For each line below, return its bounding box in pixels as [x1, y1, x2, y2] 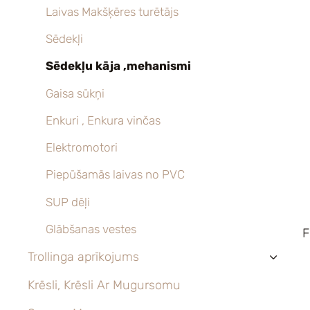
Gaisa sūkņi [45, 86, 104, 100]
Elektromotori [45, 140, 118, 154]
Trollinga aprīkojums [28, 249, 139, 264]
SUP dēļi [45, 194, 90, 209]
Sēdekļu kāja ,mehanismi [45, 59, 191, 73]
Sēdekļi [45, 32, 83, 46]
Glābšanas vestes [45, 221, 136, 236]
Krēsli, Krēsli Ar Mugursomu [28, 277, 181, 293]
